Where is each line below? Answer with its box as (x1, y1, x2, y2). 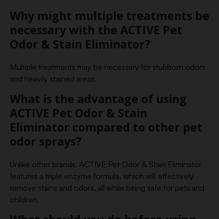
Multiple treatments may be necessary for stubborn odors (10, 62, 205, 72)
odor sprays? (10, 133, 82, 149)
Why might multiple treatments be (10, 7, 209, 23)
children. (10, 194, 39, 204)
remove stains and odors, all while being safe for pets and (10, 182, 204, 193)
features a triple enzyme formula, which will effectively (10, 171, 194, 181)
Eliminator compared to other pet (10, 119, 202, 135)
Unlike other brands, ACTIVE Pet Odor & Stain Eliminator (10, 159, 201, 169)
